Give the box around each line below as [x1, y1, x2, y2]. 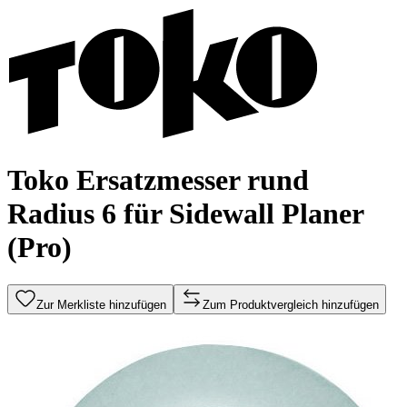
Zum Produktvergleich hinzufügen [203, 297, 379, 312]
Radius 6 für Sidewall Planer [7, 197, 363, 231]
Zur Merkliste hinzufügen [36, 297, 166, 312]
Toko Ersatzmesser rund [7, 164, 309, 197]
